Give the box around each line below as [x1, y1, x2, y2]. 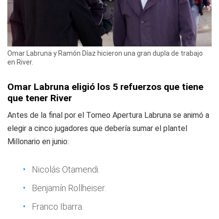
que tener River [7, 92, 72, 104]
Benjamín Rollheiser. [32, 183, 106, 194]
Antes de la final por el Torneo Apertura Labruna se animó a [7, 110, 209, 120]
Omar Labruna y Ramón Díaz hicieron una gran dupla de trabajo [7, 49, 203, 58]
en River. [7, 58, 33, 66]
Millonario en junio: [7, 137, 69, 147]
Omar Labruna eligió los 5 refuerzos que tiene [7, 81, 203, 93]
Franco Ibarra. [32, 201, 84, 212]
